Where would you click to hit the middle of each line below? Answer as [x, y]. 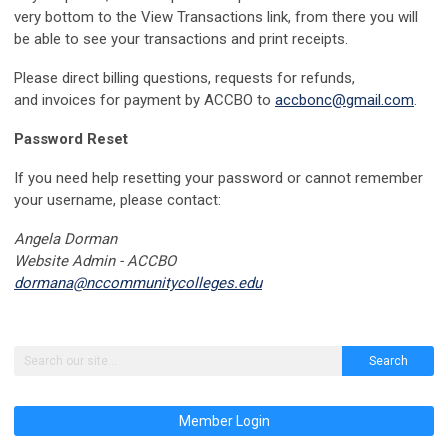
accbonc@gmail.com [344, 100]
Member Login [224, 421]
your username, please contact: [119, 200]
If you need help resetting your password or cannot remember [218, 178]
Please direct [58, 78]
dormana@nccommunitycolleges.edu [138, 283]
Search [388, 361]
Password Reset [71, 139]
